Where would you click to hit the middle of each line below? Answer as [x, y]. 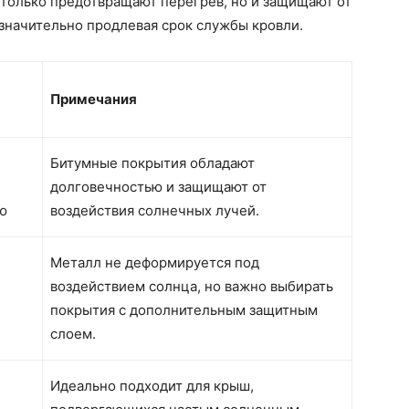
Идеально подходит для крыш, [152, 386]
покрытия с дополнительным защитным [184, 310]
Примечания [94, 100]
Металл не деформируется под [155, 263]
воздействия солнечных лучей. [155, 211]
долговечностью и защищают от [158, 187]
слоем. [73, 334]
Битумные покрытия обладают [152, 163]
